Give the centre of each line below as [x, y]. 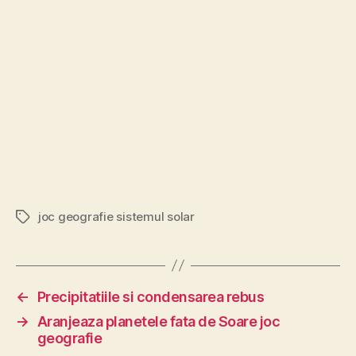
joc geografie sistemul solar [116, 216]
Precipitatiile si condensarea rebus [151, 296]
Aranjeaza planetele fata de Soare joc [159, 321]
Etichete [39, 217]
